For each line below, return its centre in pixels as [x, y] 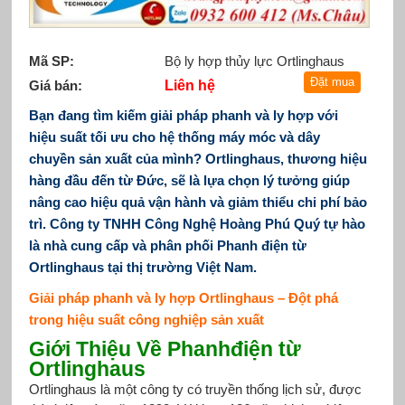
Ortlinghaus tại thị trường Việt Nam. [142, 267]
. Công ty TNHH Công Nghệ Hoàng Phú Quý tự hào [203, 223]
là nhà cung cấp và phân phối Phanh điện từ [167, 245]
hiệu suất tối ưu [78, 137]
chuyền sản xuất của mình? [117, 158]
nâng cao [59, 202]
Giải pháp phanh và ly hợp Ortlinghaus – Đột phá [183, 297]
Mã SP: [51, 61]
